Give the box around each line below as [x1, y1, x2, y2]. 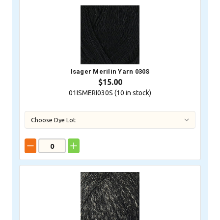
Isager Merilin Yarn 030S [70, 68, 150, 76]
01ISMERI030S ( [69, 89, 116, 97]
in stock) [124, 89, 151, 97]
